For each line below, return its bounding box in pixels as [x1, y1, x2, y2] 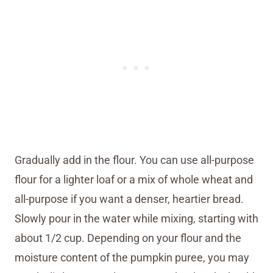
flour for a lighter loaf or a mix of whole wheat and [15, 172, 253, 186]
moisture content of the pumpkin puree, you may [15, 250, 249, 264]
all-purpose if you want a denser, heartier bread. [15, 192, 244, 205]
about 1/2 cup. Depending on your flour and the [15, 231, 241, 244]
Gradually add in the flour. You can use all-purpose [15, 153, 254, 166]
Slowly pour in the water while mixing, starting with [15, 211, 258, 225]
